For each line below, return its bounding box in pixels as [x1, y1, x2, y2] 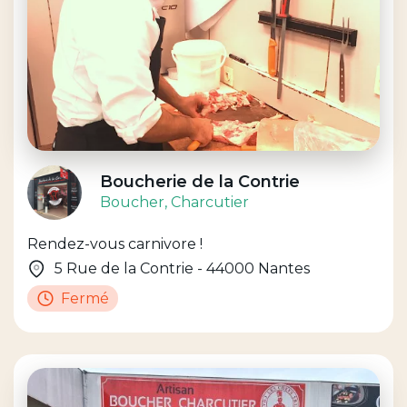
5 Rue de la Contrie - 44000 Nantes [55, 260, 310, 278]
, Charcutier [164, 193, 249, 211]
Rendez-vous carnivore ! [27, 235, 203, 253]
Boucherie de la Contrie [100, 171, 300, 192]
